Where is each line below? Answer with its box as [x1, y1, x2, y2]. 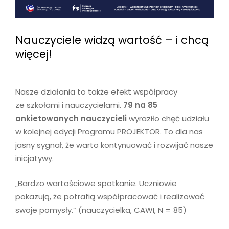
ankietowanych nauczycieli [15, 113, 127, 124]
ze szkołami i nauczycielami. [15, 100, 123, 111]
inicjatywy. [15, 153, 54, 164]
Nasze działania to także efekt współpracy [15, 86, 177, 98]
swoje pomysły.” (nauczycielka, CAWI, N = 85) [15, 204, 187, 215]
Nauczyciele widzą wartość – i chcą [15, 33, 209, 48]
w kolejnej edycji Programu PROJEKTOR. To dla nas [15, 126, 203, 138]
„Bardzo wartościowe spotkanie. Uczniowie [15, 177, 177, 189]
